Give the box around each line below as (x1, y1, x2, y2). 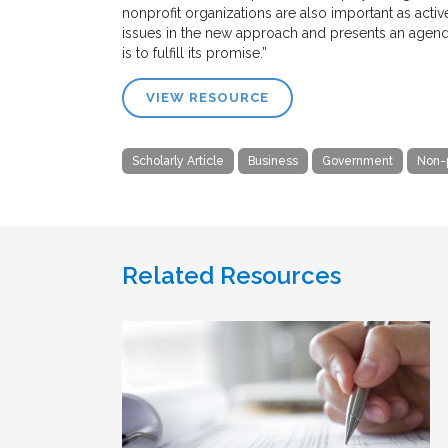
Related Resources (122, 260, 341, 290)
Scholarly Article (132, 153, 224, 168)
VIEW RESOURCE (146, 89, 269, 105)
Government (322, 153, 393, 168)
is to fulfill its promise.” (122, 44, 267, 61)
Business (248, 153, 298, 168)
